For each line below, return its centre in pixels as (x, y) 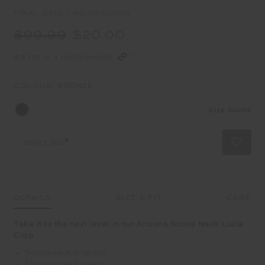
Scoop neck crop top (65, 253)
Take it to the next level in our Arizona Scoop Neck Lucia (129, 224)
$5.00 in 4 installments (64, 57)
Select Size (44, 143)
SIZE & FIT (139, 198)
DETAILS (33, 198)
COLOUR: (35, 85)
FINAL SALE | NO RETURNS (72, 13)
